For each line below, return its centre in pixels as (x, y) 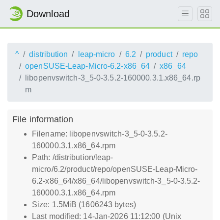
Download (48, 14)
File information (43, 119)
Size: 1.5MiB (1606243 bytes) (84, 205)
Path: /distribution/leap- (73, 157)
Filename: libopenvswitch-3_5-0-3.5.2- (100, 134)
